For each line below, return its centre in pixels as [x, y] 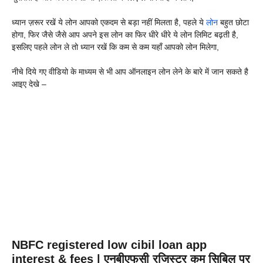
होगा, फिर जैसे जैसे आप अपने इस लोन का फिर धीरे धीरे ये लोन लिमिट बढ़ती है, [125, 35]
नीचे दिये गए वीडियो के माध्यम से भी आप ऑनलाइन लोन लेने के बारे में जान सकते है [130, 72]
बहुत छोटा [235, 23]
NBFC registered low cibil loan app [109, 245]
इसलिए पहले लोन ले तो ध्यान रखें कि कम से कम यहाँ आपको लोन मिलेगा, [115, 47]
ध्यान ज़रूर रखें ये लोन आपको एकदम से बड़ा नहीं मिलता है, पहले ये [109, 23]
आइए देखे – [29, 84]
